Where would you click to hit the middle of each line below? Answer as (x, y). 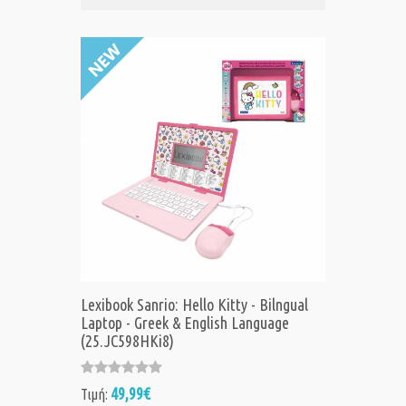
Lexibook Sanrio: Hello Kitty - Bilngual (194, 305)
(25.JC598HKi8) (127, 341)
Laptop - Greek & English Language (185, 323)
